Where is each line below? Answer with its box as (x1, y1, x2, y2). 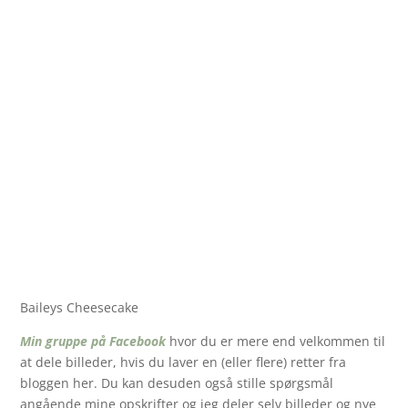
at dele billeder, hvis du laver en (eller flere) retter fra (20, 352, 347, 371)
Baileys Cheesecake (20, 298, 139, 316)
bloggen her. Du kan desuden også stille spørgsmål (20, 373, 334, 392)
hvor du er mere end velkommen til (166, 331, 386, 350)
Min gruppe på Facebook (20, 331, 167, 350)
